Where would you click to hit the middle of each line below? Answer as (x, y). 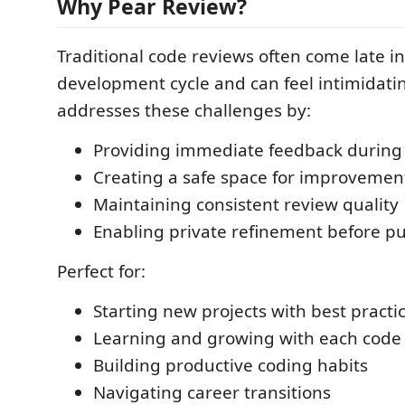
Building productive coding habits (231, 365)
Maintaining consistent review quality (246, 204)
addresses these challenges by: (184, 110)
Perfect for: (101, 271)
